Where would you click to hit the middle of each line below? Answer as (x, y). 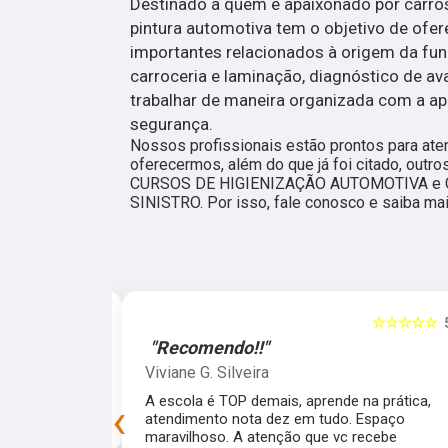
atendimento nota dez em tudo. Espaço (275, 419)
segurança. (171, 124)
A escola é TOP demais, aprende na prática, (288, 401)
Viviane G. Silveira (207, 373)
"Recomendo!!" (210, 348)
